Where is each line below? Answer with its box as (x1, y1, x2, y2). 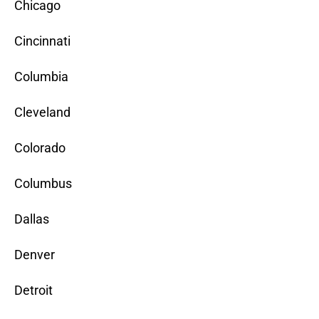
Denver (14, 247, 55, 263)
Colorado (14, 140, 66, 156)
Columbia (14, 69, 68, 85)
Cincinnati (14, 33, 70, 49)
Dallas (14, 211, 49, 227)
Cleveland (14, 105, 70, 120)
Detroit (14, 283, 53, 298)
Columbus (14, 176, 72, 192)
